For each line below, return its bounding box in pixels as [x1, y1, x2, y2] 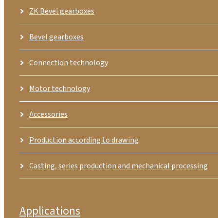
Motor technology [29, 83, 90, 94]
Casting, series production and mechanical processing [29, 160, 208, 171]
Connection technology [29, 57, 108, 68]
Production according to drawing [29, 134, 139, 145]
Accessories [29, 109, 68, 120]
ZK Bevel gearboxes [29, 5, 94, 17]
